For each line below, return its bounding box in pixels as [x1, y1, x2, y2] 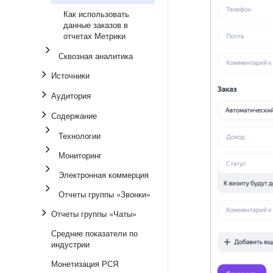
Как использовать [63, 8, 129, 19]
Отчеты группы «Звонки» [58, 188, 151, 200]
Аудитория [51, 90, 91, 101]
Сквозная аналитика [58, 50, 133, 62]
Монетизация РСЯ [51, 258, 118, 269]
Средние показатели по [51, 227, 138, 239]
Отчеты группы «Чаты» [51, 208, 136, 219]
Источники [51, 69, 90, 81]
